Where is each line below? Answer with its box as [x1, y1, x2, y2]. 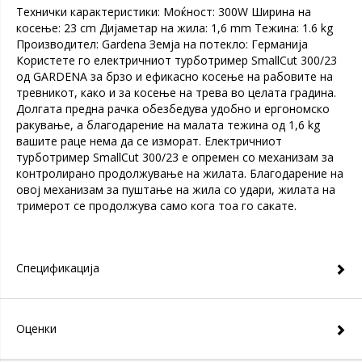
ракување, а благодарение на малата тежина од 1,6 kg [16, 117, 320, 133]
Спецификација [16, 260, 99, 276]
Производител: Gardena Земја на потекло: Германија [16, 36, 308, 52]
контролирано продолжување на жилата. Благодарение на [16, 166, 343, 181]
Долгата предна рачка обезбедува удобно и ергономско [16, 101, 330, 116]
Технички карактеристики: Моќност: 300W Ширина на [16, 4, 311, 19]
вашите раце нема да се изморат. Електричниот [16, 133, 282, 149]
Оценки [16, 321, 57, 336]
